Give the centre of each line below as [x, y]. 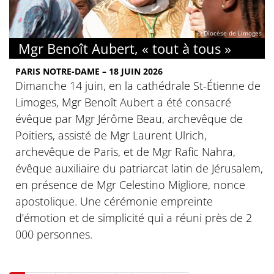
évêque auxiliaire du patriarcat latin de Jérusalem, [139, 168]
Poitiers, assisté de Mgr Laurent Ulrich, [111, 135]
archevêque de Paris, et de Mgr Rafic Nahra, [125, 151]
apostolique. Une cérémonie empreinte [114, 201]
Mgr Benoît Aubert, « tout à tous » [125, 48]
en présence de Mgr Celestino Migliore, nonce [130, 184]
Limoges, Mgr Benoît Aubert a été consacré [123, 102]
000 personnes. [54, 234]
